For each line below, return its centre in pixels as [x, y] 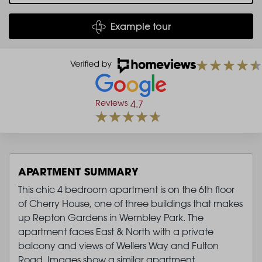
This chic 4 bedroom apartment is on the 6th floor [126, 189]
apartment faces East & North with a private [116, 231]
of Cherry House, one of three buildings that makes [130, 203]
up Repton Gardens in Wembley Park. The [111, 217]
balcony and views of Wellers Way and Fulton [118, 245]
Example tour [140, 26]
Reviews [111, 102]
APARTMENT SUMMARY [78, 171]
